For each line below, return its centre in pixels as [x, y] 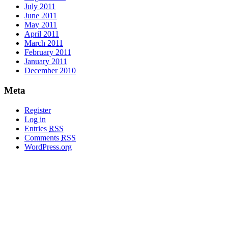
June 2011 [41, 16]
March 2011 [44, 43]
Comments [43, 137]
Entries [37, 128]
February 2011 [48, 52]
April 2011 [42, 34]
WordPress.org [48, 147]
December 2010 [50, 71]
